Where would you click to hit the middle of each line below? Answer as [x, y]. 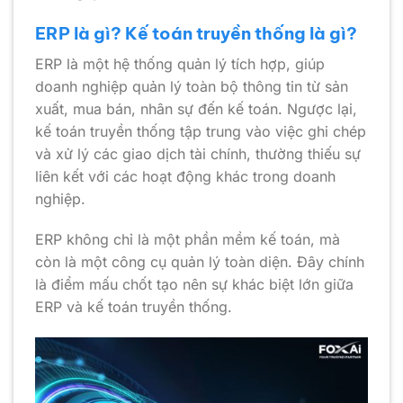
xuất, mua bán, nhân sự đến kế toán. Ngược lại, [196, 108]
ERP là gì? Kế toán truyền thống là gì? [196, 33]
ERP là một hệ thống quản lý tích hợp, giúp [180, 63]
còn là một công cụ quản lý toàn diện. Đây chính [200, 262]
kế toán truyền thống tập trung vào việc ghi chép [201, 131]
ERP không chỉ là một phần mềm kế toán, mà [188, 240]
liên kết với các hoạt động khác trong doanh [185, 176]
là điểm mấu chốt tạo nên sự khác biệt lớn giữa [194, 285]
